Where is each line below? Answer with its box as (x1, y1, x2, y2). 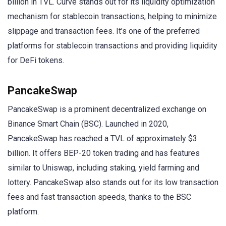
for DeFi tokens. (8, 55, 64, 65)
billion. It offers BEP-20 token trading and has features (8, 148, 200, 158)
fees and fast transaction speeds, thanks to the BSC (8, 192, 191, 202)
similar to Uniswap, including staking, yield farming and (8, 162, 199, 173)
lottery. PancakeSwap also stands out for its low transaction (8, 177, 218, 187)
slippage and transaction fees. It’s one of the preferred (8, 26, 200, 36)
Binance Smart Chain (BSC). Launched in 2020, (8, 119, 168, 129)
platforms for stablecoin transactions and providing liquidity (8, 40, 217, 50)
